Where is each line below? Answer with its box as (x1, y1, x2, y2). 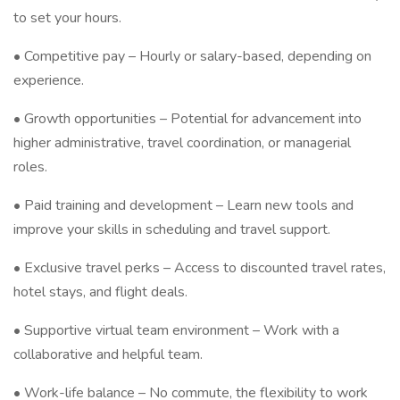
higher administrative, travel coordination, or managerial (13, 133, 351, 153)
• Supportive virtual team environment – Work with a (13, 321, 339, 340)
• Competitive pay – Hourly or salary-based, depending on (13, 46, 371, 66)
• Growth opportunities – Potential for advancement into (13, 109, 362, 129)
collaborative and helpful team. (13, 345, 203, 364)
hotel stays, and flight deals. (13, 282, 187, 302)
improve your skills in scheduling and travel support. (13, 220, 330, 239)
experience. (13, 71, 84, 90)
